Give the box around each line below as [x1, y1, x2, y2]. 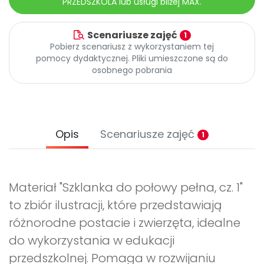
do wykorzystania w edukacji [9, 232, 174, 249]
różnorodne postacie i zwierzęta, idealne [9, 214, 240, 232]
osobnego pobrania [92, 64, 172, 77]
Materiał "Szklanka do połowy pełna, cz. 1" [9, 179, 243, 196]
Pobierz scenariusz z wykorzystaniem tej [50, 41, 214, 53]
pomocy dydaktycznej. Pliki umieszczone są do [36, 52, 228, 65]
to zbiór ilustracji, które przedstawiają [9, 197, 222, 214]
